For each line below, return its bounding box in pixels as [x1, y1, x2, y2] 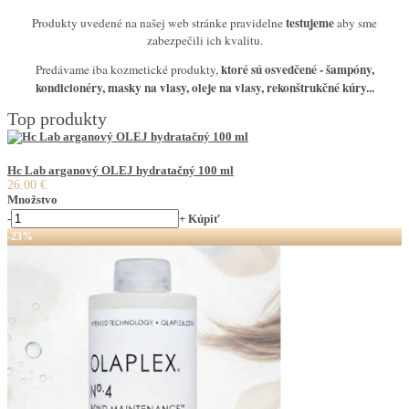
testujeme [283, 13, 334, 32]
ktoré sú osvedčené [217, 60, 317, 79]
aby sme [334, 14, 377, 31]
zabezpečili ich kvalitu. [146, 31, 263, 48]
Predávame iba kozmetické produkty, [35, 61, 218, 79]
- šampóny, [316, 60, 374, 79]
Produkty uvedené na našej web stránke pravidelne [32, 14, 283, 31]
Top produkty [7, 109, 107, 130]
